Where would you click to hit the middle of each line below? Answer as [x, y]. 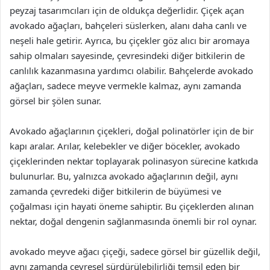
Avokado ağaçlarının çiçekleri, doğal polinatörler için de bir [132, 131]
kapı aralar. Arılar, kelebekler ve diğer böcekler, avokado [125, 146]
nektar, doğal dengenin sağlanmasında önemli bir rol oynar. [133, 221]
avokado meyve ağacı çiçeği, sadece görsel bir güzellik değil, [135, 251]
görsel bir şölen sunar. [55, 101]
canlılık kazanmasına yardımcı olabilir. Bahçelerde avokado [131, 71]
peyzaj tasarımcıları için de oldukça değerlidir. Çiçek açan [127, 10]
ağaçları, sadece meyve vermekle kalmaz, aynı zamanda [125, 86]
